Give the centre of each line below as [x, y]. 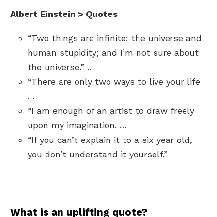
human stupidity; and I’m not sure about [113, 53]
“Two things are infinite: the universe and [115, 38]
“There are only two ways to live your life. [115, 82]
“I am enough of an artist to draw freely [111, 111]
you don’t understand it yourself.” [98, 154]
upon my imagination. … [77, 125]
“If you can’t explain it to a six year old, [110, 140]
